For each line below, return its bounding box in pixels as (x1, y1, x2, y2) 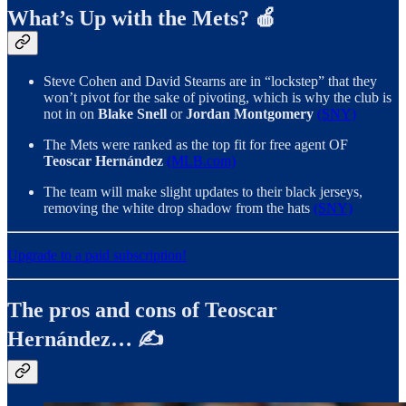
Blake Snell (98, 106, 167, 122)
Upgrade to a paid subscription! (7, 247, 187, 264)
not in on (43, 106, 98, 122)
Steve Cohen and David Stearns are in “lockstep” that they (43, 73, 377, 90)
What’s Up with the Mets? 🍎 (7, 6, 276, 31)
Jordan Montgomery (186, 106, 317, 122)
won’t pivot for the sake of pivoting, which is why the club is (43, 90, 391, 106)
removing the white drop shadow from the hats (43, 200, 314, 217)
